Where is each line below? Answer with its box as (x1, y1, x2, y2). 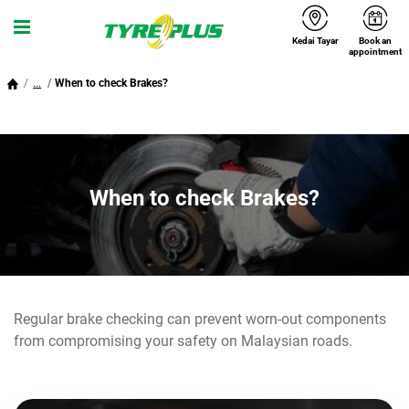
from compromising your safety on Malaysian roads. (14, 332, 352, 350)
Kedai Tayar (291, 35, 339, 47)
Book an (358, 35, 392, 47)
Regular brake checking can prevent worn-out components (14, 310, 386, 328)
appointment (348, 46, 402, 58)
